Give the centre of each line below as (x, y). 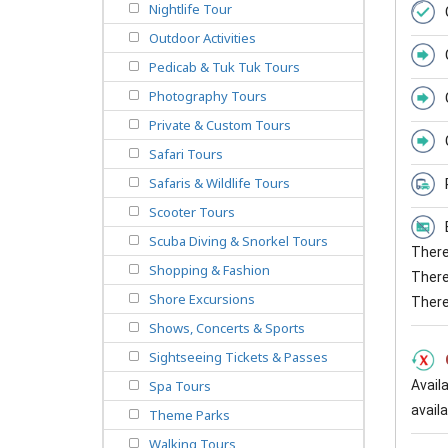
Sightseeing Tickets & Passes (238, 357)
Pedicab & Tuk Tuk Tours (224, 67)
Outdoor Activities (202, 38)
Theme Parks (189, 415)
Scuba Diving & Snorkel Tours (238, 241)
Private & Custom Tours (220, 125)
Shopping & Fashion (209, 270)
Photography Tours (208, 96)
